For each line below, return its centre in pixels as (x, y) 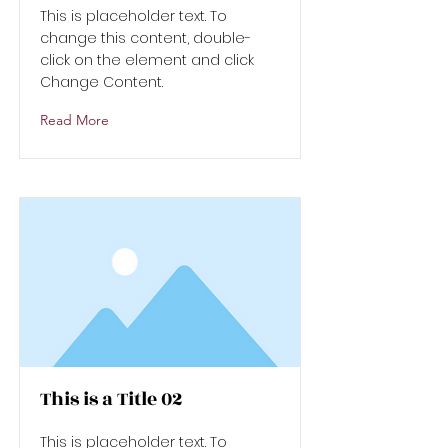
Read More (74, 120)
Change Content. (101, 82)
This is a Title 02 (111, 399)
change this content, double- (145, 38)
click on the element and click (147, 60)
